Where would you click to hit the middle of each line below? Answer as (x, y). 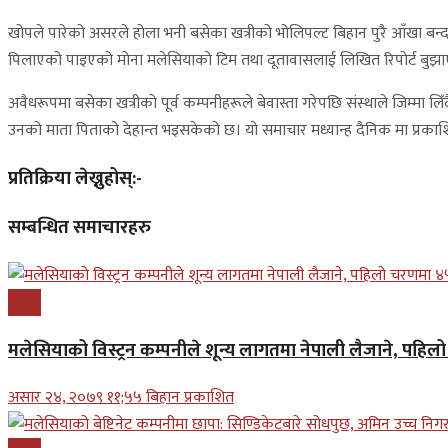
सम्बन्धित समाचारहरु (79, 228)
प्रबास (24, 303)
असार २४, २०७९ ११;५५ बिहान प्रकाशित (121, 398)
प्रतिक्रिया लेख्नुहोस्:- (75, 178)
